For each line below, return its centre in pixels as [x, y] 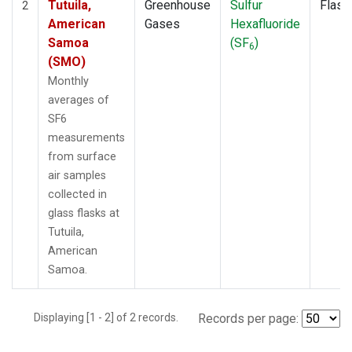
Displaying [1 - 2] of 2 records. [111, 317]
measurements [86, 137]
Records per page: [248, 318]
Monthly [68, 81]
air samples [77, 175]
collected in [77, 194]
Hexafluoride [265, 24]
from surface [82, 156]
